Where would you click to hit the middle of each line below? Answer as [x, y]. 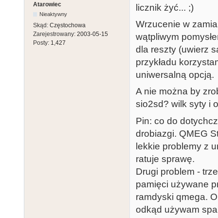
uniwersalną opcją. [175, 75]
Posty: [42, 43]
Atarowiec [47, 5]
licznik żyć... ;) [165, 7]
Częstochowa [68, 26]
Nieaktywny [54, 14]
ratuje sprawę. [165, 159]
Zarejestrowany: [55, 34]
